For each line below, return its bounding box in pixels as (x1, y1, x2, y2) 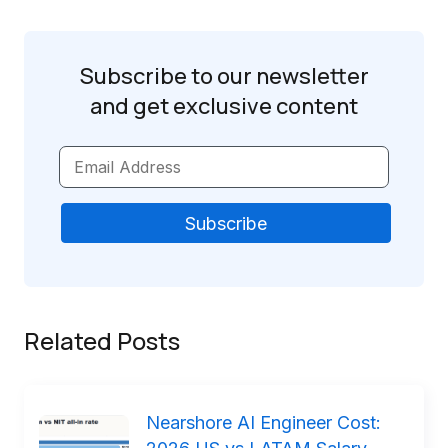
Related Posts (24, 324, 180, 357)
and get (90, 91, 169, 121)
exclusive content (169, 91, 358, 121)
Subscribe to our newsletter (79, 61, 369, 91)
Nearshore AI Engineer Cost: (146, 412, 381, 433)
